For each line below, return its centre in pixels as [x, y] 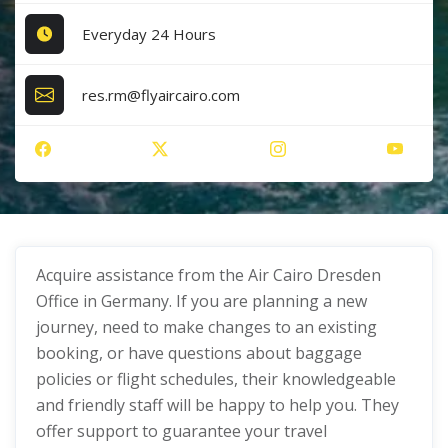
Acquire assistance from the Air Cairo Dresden [208, 275]
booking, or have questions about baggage [199, 353]
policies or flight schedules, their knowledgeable [216, 379]
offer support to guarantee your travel [181, 431]
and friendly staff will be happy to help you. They [217, 405]
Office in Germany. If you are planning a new [201, 301]
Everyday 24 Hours [149, 33]
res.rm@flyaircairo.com [161, 94]
